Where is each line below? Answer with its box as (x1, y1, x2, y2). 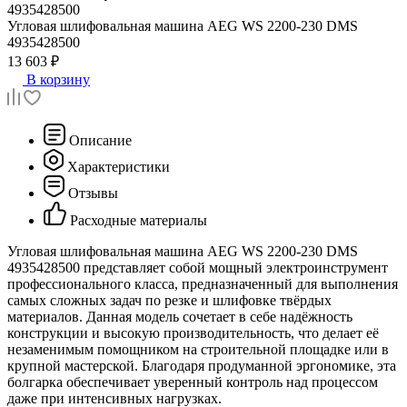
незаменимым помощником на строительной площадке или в (7, 341, 389, 357)
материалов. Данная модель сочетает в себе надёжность (7, 308, 352, 324)
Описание (69, 132, 132, 148)
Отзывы (68, 184, 118, 201)
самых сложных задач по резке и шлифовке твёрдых (7, 292, 332, 308)
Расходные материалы (70, 212, 207, 228)
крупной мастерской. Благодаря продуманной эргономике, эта (7, 357, 396, 373)
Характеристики (67, 158, 170, 174)
